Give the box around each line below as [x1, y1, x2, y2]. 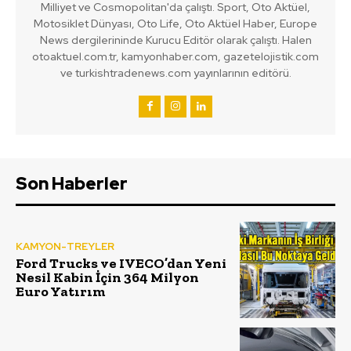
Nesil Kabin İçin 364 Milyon [16, 268, 199, 286]
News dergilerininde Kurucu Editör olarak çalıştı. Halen [39, 33, 312, 48]
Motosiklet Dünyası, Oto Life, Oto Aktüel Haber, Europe [34, 16, 317, 31]
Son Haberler [16, 172, 128, 196]
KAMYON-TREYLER [16, 239, 114, 253]
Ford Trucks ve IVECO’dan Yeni [16, 254, 226, 272]
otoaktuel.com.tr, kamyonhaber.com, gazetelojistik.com [32, 49, 319, 64]
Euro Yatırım [16, 282, 106, 300]
